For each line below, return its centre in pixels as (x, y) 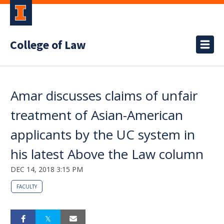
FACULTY (27, 186)
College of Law (48, 45)
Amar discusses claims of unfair (104, 95)
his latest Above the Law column (107, 154)
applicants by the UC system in (103, 134)
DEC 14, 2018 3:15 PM (47, 169)
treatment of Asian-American (97, 115)
